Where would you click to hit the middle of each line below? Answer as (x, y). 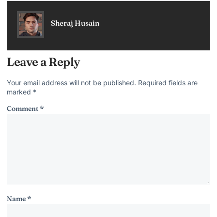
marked (20, 92)
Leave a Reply (44, 62)
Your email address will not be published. (71, 82)
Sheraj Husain (75, 23)
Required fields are (168, 82)
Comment (23, 108)
